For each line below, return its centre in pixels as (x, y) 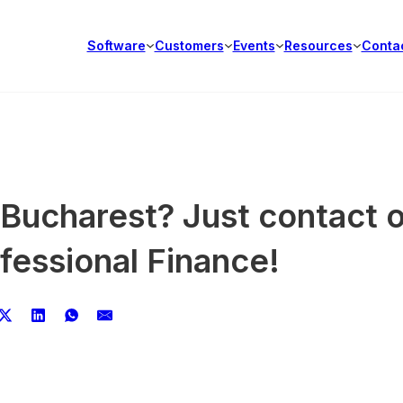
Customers (189, 45)
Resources (318, 45)
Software (116, 45)
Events (254, 45)
